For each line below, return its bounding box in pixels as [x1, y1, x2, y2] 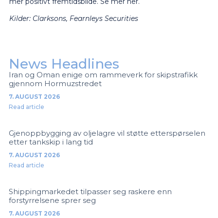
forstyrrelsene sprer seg [8, 195, 96, 205]
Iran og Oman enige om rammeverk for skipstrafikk [8, 70, 198, 79]
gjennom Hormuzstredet [8, 78, 102, 88]
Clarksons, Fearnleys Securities [32, 14, 138, 23]
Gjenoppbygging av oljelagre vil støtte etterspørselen [8, 128, 205, 138]
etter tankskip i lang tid [8, 137, 93, 146]
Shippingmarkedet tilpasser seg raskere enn [8, 186, 172, 196]
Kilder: [9, 14, 33, 23]
